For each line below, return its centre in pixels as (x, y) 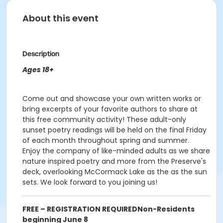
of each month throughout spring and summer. (106, 140)
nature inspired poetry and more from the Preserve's (114, 161)
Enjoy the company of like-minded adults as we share (116, 151)
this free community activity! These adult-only (104, 119)
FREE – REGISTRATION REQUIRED (80, 209)
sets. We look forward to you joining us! (90, 182)
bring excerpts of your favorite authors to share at (110, 109)
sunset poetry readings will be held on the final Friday (114, 130)
